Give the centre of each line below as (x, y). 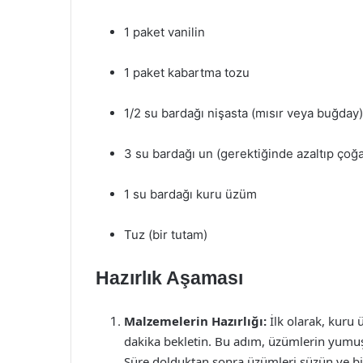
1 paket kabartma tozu (187, 73)
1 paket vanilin (164, 32)
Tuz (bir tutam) (166, 235)
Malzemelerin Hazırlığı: (195, 321)
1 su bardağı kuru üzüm (190, 194)
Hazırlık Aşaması (169, 278)
